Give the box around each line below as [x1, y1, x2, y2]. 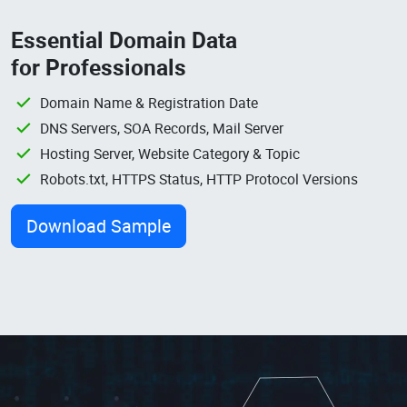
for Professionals [11, 52, 186, 82]
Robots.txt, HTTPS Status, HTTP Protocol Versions [40, 169, 358, 189]
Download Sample [26, 213, 171, 238]
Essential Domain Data [11, 25, 237, 55]
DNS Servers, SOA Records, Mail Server [40, 118, 283, 138]
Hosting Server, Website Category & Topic [40, 144, 300, 164]
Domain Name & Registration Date [40, 93, 258, 113]
